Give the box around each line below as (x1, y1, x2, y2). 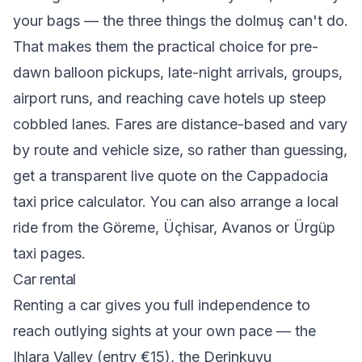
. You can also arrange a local (142, 193, 339, 210)
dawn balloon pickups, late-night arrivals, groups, (13, 64, 343, 81)
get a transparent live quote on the (13, 167, 246, 184)
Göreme (103, 219, 155, 236)
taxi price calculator (13, 193, 142, 210)
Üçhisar (163, 219, 213, 236)
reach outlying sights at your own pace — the (13, 322, 316, 339)
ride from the (13, 219, 103, 236)
